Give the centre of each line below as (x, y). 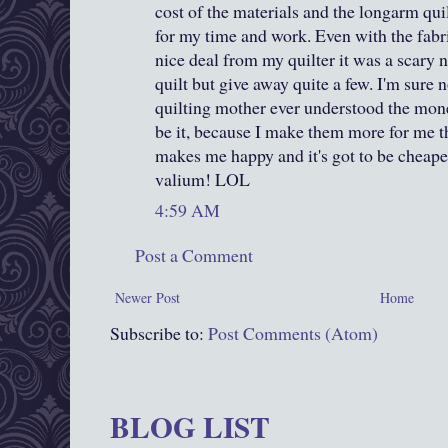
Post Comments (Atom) (293, 333)
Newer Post (147, 298)
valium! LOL (202, 179)
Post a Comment (194, 255)
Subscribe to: (159, 333)
